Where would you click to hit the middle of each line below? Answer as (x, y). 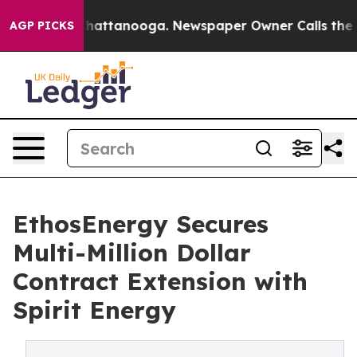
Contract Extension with (160, 281)
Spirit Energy (94, 310)
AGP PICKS (42, 25)
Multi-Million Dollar (132, 253)
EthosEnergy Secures (141, 224)
